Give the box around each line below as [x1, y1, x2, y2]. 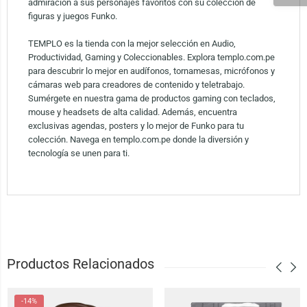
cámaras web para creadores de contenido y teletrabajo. [27, 79, 245, 90]
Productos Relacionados [6, 256, 154, 273]
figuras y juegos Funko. [27, 11, 117, 22]
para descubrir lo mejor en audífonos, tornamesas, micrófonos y [27, 66, 275, 77]
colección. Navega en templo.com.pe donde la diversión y [27, 134, 249, 145]
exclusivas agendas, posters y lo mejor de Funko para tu [27, 121, 244, 132]
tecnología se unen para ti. [27, 148, 130, 159]
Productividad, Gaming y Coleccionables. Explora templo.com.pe [27, 52, 275, 63]
